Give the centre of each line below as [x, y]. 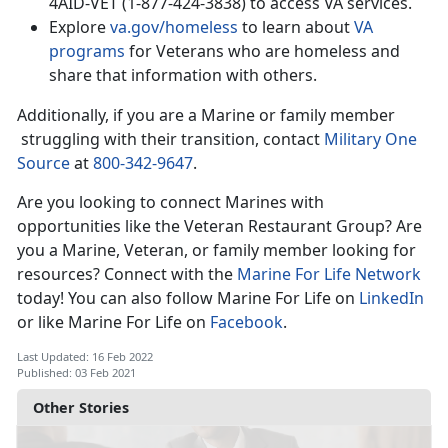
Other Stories [81, 408]
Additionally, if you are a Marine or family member [206, 115]
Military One [370, 139]
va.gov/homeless [174, 27]
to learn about [296, 27]
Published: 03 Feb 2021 [76, 373]
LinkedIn [391, 298]
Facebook [246, 322]
